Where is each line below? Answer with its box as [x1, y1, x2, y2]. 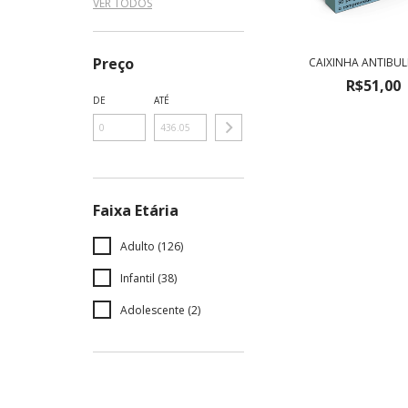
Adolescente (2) [120, 302, 200, 318]
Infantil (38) [120, 270, 177, 286]
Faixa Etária [93, 200, 178, 220]
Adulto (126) [120, 239, 183, 254]
